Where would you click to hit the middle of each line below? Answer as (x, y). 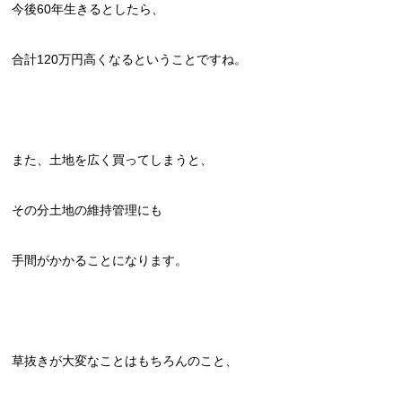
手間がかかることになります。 (100, 260)
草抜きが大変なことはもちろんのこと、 (125, 361)
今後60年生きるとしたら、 (88, 9)
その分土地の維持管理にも (87, 210)
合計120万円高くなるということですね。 (130, 59)
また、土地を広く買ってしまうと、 (113, 160)
